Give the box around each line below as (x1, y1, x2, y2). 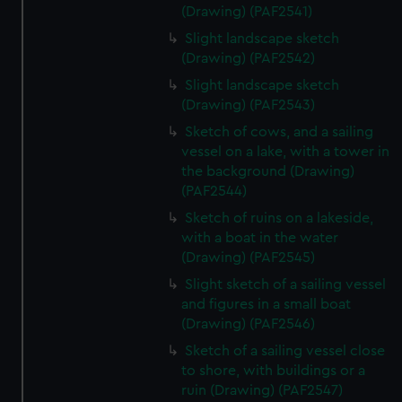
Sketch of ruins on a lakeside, (185, 211, 374, 225)
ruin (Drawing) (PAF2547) (181, 383, 344, 398)
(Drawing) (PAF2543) (181, 98, 316, 112)
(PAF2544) (181, 184, 248, 198)
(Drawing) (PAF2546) (181, 317, 316, 331)
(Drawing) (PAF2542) (181, 51, 316, 66)
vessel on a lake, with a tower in (181, 144, 390, 159)
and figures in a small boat (181, 297, 352, 311)
